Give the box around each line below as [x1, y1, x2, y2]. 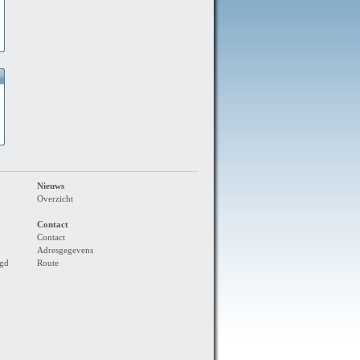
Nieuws [37, 182, 64, 190]
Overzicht [37, 194, 73, 203]
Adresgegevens [37, 246, 93, 255]
